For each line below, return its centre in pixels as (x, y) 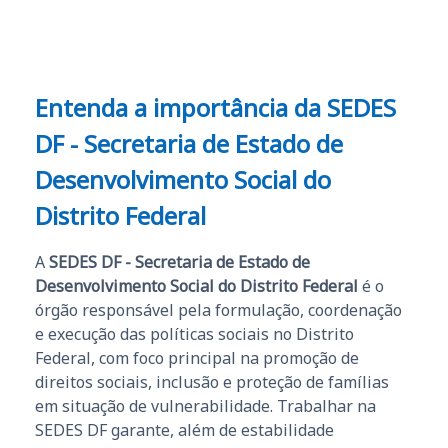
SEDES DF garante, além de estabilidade (184, 429)
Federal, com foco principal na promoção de (197, 357)
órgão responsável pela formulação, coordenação (218, 309)
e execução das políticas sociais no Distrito (194, 333)
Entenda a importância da (181, 107)
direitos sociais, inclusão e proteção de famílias (212, 381)
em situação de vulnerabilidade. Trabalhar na (205, 405)
